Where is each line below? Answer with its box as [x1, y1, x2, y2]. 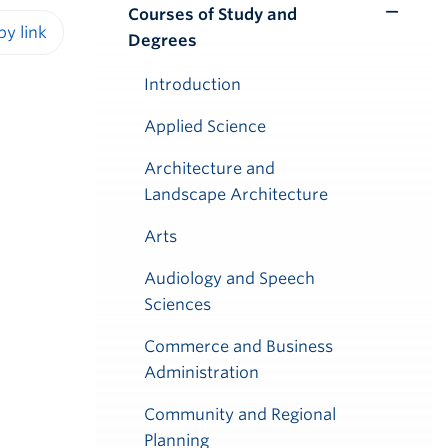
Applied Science [144, 117, 266, 136]
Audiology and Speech [144, 269, 315, 288]
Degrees [128, 31, 197, 50]
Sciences [144, 295, 211, 314]
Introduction [144, 75, 241, 94]
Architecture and [144, 159, 275, 178]
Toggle [336, 14, 385, 34]
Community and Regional [144, 405, 336, 424]
